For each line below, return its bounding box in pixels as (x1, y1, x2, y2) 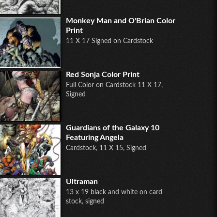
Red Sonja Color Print (66, 70, 139, 78)
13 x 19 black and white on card (66, 188, 162, 196)
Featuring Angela (66, 134, 124, 142)
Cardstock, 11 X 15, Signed (66, 145, 146, 152)
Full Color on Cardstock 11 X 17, (66, 81, 163, 89)
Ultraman (66, 177, 98, 186)
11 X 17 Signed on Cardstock (66, 38, 153, 45)
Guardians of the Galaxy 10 (66, 124, 159, 132)
